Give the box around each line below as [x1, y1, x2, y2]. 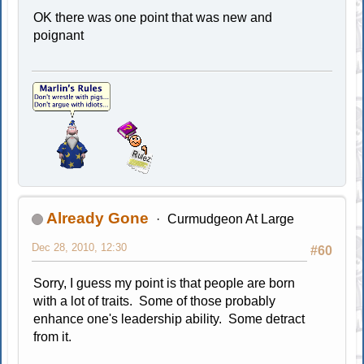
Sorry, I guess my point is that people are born [33, 276, 296, 291]
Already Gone [46, 210, 149, 227]
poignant [33, 28, 84, 43]
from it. [33, 330, 72, 344]
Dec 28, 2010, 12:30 [32, 241, 128, 254]
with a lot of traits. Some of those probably [33, 294, 276, 309]
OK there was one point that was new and [33, 11, 273, 25]
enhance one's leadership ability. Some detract [33, 312, 305, 327]
